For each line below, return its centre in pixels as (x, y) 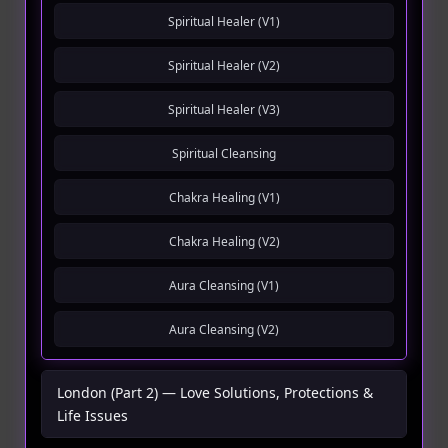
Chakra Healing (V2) (224, 241)
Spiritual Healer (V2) (224, 65)
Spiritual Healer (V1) (224, 21)
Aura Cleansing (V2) (224, 329)
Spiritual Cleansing (224, 153)
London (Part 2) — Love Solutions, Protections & (215, 392)
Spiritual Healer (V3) (224, 109)
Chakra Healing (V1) (224, 197)
